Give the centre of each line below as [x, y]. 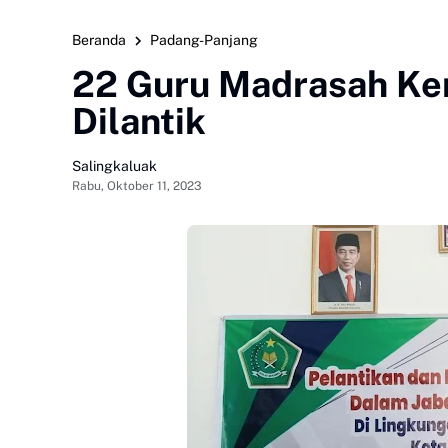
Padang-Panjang [204, 40]
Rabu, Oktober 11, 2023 [137, 185]
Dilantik [139, 121]
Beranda [99, 40]
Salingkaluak [114, 165]
